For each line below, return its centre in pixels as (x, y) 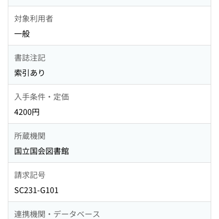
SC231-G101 (36, 190)
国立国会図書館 (42, 151)
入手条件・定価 (42, 96)
